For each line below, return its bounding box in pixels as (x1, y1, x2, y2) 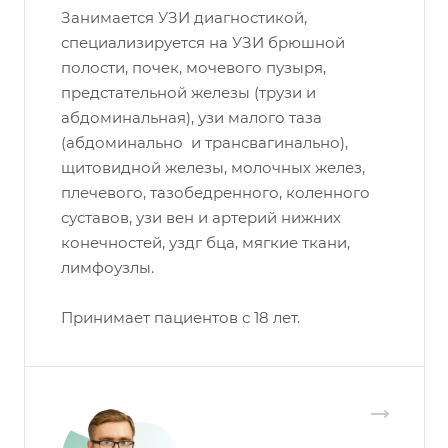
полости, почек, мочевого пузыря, (61, 58, 326, 78)
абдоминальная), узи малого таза (61, 108, 322, 128)
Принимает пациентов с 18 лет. (61, 308, 300, 328)
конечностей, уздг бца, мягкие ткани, (61, 233, 350, 253)
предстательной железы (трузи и (61, 83, 316, 103)
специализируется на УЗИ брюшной (61, 33, 345, 53)
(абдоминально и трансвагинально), (61, 133, 348, 153)
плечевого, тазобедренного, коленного (61, 183, 370, 203)
